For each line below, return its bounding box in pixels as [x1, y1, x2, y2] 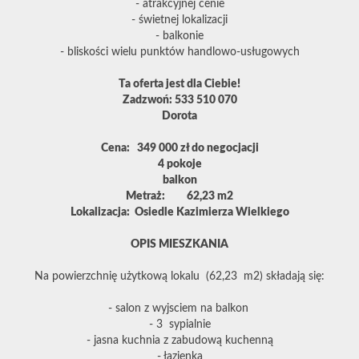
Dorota [162, 111, 197, 123]
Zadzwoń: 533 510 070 [122, 95, 237, 107]
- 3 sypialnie [148, 319, 211, 331]
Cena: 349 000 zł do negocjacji [100, 143, 259, 155]
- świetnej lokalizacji [131, 14, 228, 26]
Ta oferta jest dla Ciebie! [119, 79, 240, 91]
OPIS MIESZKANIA [131, 239, 228, 251]
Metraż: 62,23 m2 [126, 191, 233, 203]
